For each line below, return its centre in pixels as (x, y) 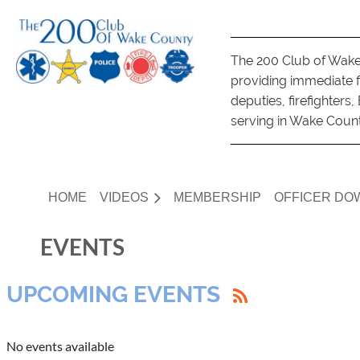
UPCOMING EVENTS (113, 295)
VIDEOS (124, 197)
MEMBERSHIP (217, 197)
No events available (60, 346)
